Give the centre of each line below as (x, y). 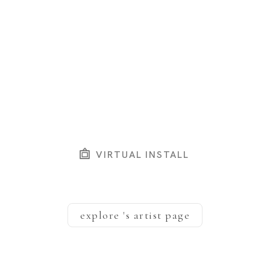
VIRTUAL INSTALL (141, 154)
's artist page (156, 215)
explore (102, 215)
